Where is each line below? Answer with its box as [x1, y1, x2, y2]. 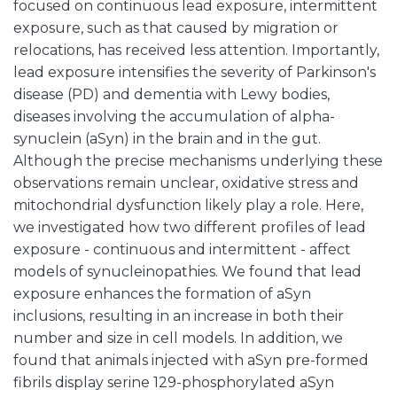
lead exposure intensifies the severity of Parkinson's [13, 64, 376, 81]
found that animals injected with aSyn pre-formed [13, 352, 369, 369]
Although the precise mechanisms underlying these [13, 152, 383, 169]
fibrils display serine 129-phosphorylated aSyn [13, 374, 334, 391]
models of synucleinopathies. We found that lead [13, 263, 362, 280]
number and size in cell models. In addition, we [13, 330, 343, 346]
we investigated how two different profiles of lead [13, 219, 366, 236]
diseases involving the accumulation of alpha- [13, 108, 335, 125]
